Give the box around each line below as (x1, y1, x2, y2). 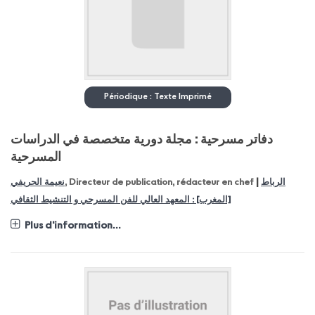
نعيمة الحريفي (11, 178, 65, 188)
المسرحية (11, 151, 61, 165)
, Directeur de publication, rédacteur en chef (65, 178, 256, 188)
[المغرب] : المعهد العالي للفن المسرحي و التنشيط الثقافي (11, 195, 231, 205)
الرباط (261, 178, 285, 188)
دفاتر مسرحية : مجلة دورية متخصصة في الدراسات (11, 134, 273, 147)
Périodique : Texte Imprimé (103, 93, 212, 102)
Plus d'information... (25, 221, 121, 231)
